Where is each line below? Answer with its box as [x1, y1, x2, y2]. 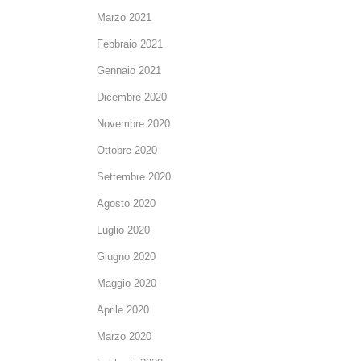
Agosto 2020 [97, 197, 156, 210]
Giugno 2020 [97, 250, 156, 263]
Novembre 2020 [97, 117, 170, 130]
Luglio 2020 [97, 223, 150, 236]
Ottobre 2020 [97, 143, 157, 156]
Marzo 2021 [97, 10, 151, 23]
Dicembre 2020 [97, 90, 167, 103]
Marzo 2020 [97, 330, 151, 342]
